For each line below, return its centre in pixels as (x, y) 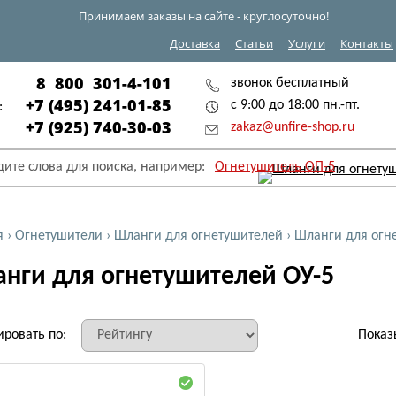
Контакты (367, 43)
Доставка (195, 43)
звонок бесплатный (290, 83)
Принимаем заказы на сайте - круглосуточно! (204, 16)
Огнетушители (59, 236)
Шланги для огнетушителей (198, 236)
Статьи (254, 43)
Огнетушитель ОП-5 (275, 167)
